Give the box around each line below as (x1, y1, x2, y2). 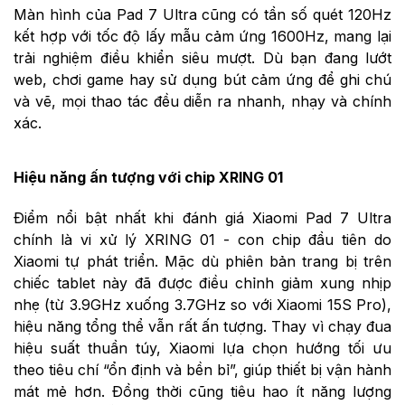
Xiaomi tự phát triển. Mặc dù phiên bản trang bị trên (14, 252, 391, 271)
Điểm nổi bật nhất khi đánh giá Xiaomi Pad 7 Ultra (14, 209, 391, 228)
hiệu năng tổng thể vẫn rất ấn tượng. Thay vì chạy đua (14, 317, 391, 336)
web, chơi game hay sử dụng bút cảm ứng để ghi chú (14, 70, 391, 89)
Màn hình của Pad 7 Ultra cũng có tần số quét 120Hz (14, 5, 391, 24)
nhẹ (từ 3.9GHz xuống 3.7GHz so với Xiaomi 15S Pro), (14, 296, 391, 315)
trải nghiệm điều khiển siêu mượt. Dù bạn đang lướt (14, 48, 391, 67)
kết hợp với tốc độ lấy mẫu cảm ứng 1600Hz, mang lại (14, 26, 391, 45)
